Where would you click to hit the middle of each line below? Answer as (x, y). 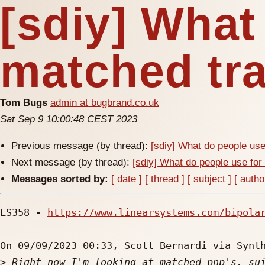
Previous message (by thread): (81, 146)
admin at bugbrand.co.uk (105, 103)
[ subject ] (210, 179)
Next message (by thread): (72, 162)
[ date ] (127, 179)
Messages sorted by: (60, 179)
